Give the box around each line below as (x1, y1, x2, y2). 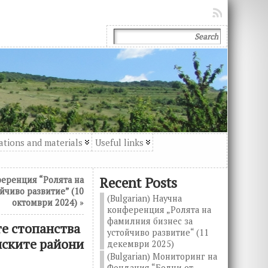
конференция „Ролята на (107, 204, 212, 215)
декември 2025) (107, 238, 175, 249)
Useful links (95, 136, 144, 148)
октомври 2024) (12, 197, 78, 208)
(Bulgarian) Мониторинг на (107, 251, 218, 262)
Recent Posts (99, 173, 178, 192)
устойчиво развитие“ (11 (107, 227, 209, 238)
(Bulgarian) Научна (107, 193, 182, 204)
